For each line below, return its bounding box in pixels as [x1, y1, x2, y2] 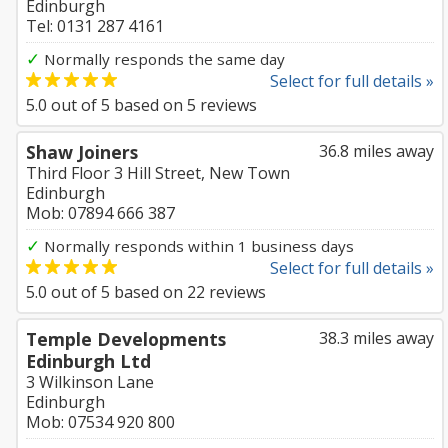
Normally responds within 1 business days [40, 236, 354, 256]
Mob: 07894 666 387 [26, 202, 175, 224]
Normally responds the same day [40, 49, 285, 69]
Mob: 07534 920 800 [26, 411, 175, 433]
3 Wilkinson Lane [26, 371, 154, 393]
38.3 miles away [319, 327, 434, 349]
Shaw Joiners [26, 140, 138, 164]
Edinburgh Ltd [26, 349, 151, 373]
